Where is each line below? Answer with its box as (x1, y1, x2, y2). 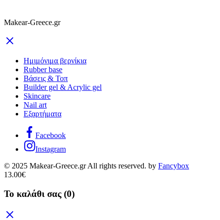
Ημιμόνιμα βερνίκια (24, 56, 86, 65)
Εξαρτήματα (24, 110, 61, 118)
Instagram (35, 145, 66, 154)
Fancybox (158, 162, 189, 170)
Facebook (35, 131, 66, 140)
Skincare (24, 92, 51, 101)
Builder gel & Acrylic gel (24, 83, 102, 92)
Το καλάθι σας (4, 188, 64, 199)
